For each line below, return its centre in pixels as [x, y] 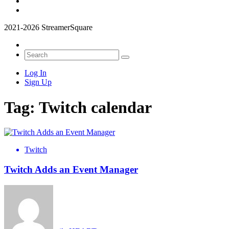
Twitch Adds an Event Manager [71, 169]
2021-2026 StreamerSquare [48, 28]
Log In [36, 73]
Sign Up [38, 82]
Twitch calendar [95, 107]
